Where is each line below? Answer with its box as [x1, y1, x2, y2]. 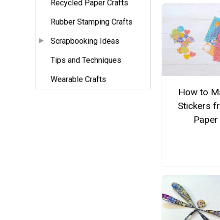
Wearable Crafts [51, 75, 106, 84]
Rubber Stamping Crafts [51, 17, 133, 27]
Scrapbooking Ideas [51, 36, 119, 46]
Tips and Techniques [51, 55, 121, 65]
